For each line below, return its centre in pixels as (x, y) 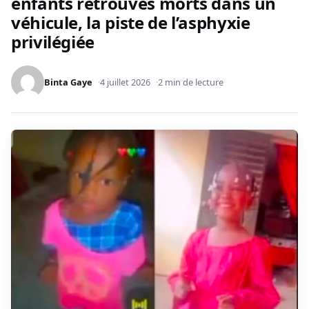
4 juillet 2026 (125, 82)
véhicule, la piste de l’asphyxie (131, 23)
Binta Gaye (68, 82)
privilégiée (53, 42)
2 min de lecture (191, 82)
